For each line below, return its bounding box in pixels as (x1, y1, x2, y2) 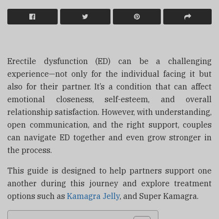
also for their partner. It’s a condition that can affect (7, 81, 212, 91)
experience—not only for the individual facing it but (7, 68, 212, 79)
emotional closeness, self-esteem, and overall (7, 94, 212, 104)
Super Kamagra (139, 191, 197, 201)
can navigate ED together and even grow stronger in (7, 132, 212, 142)
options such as (7, 191, 67, 201)
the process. (7, 145, 52, 155)
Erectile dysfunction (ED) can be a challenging (7, 56, 212, 66)
